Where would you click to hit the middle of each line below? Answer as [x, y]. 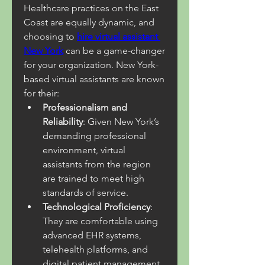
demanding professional [94, 136]
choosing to [50, 36]
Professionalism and [85, 107]
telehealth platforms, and [95, 249]
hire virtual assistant [117, 36]
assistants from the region [97, 164]
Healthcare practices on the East [91, 8]
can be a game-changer [114, 51]
